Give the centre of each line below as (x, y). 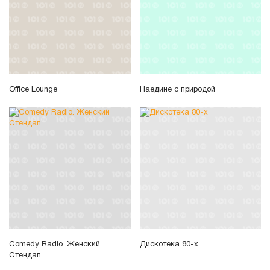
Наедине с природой (177, 90)
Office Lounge (33, 90)
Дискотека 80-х (169, 245)
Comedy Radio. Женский (55, 245)
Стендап (25, 256)
